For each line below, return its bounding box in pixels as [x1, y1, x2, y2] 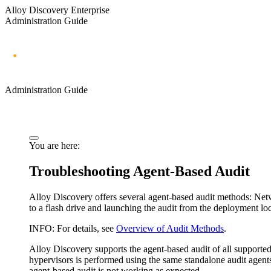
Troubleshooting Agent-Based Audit [29, 163, 250, 179]
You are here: [29, 140, 80, 151]
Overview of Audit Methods [116, 223, 224, 233]
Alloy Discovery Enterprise [5, 5, 109, 15]
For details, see [54, 223, 116, 233]
